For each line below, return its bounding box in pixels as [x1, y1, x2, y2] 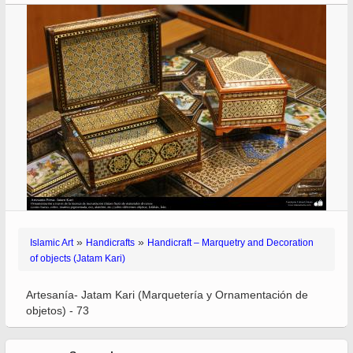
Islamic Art [30, 237, 73, 248]
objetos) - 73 [26, 304, 89, 317]
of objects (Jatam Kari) [30, 253, 125, 264]
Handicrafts [86, 237, 135, 248]
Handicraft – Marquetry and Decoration [147, 237, 314, 248]
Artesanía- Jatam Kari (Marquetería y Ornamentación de [26, 288, 308, 301]
